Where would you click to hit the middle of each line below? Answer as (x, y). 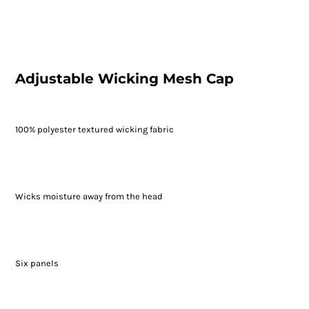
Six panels (37, 263)
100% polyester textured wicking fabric (94, 130)
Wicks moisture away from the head (89, 197)
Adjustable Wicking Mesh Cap (124, 79)
